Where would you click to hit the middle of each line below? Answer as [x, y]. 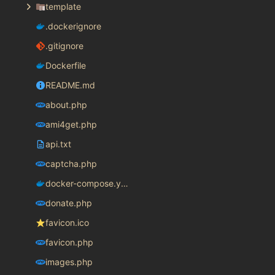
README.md [70, 85]
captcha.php [71, 164]
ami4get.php [71, 125]
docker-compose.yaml [124, 184]
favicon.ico [67, 223]
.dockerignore [73, 26]
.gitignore [64, 46]
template [63, 7]
